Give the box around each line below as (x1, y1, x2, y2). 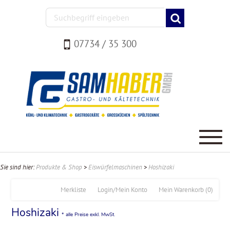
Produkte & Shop (36, 162, 82, 171)
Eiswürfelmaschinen (88, 162, 142, 171)
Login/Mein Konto (97, 185, 147, 194)
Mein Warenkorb (158, 185, 204, 194)
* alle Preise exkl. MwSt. (62, 210, 116, 218)
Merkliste (60, 185, 86, 194)
